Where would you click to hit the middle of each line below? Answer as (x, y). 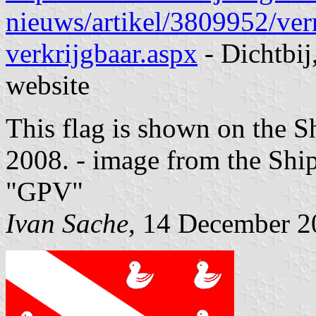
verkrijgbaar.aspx (102, 53)
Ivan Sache (67, 223)
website (48, 85)
